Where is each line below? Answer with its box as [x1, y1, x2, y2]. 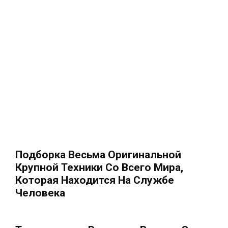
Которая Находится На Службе [15, 174, 174, 186]
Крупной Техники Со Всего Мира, [15, 161, 183, 174]
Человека [15, 187, 65, 199]
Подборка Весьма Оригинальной [15, 149, 181, 161]
